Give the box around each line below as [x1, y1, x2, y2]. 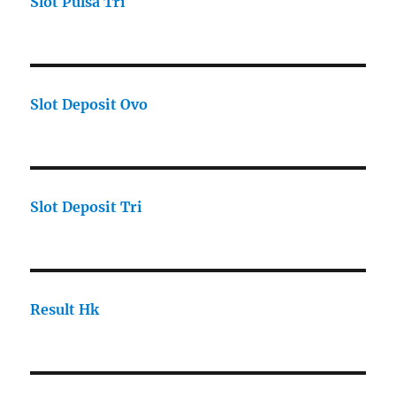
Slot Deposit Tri [30, 198, 143, 217]
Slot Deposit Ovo [30, 95, 148, 114]
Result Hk [30, 301, 100, 319]
